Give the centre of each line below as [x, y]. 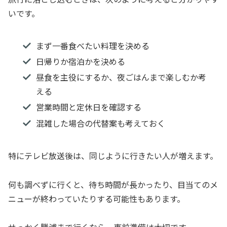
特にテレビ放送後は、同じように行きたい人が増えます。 [113, 155]
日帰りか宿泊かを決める [80, 62]
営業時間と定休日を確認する [88, 107]
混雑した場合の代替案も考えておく [100, 123]
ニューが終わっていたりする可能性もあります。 [97, 198]
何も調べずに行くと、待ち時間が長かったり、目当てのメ [113, 184]
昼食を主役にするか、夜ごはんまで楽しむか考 [121, 77]
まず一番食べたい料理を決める [92, 45]
